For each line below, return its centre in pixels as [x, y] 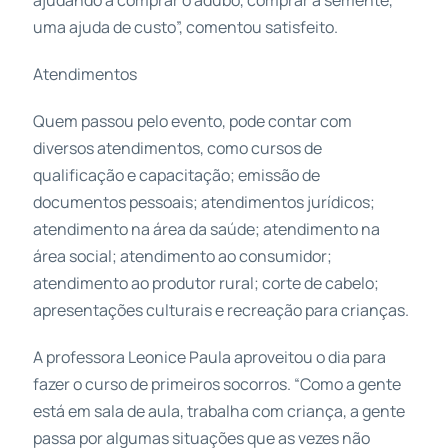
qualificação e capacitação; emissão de [176, 174]
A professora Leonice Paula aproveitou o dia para [209, 356]
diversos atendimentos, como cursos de [177, 147]
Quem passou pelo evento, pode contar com [192, 120]
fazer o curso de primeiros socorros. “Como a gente [216, 383]
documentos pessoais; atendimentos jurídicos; [203, 201]
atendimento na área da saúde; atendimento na [206, 228]
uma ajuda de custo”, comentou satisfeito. [185, 26]
